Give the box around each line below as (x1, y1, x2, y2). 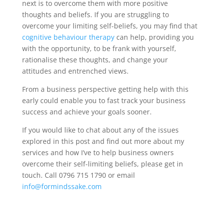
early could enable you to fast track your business (22, 95, 186, 105)
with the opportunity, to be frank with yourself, (22, 43, 176, 53)
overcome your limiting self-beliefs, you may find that (22, 21, 197, 30)
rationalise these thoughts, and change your (22, 55, 168, 64)
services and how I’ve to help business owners (22, 147, 174, 157)
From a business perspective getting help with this (22, 84, 189, 94)
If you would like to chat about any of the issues (22, 125, 179, 135)
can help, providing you (114, 32, 194, 42)
